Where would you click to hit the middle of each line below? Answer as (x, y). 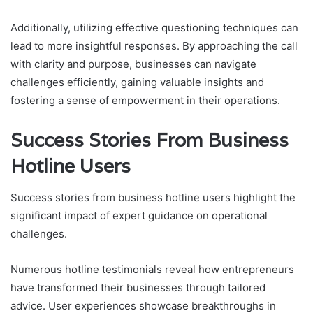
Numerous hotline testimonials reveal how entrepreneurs (152, 269)
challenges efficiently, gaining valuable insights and (137, 82)
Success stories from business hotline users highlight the (153, 197)
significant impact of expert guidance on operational (139, 215)
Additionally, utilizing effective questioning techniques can (154, 28)
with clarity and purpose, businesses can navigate (133, 64)
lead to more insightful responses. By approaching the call (154, 46)
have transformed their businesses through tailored (138, 287)
